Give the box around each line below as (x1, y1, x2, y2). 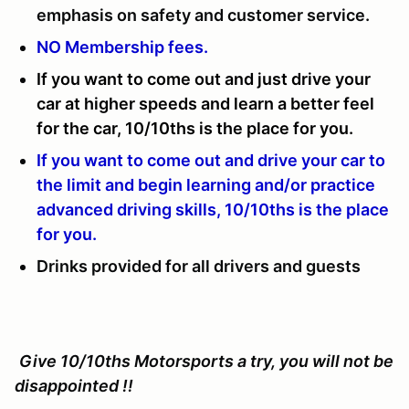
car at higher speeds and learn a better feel (37, 94, 374, 114)
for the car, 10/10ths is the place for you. (37, 119, 353, 139)
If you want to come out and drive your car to (37, 151, 385, 171)
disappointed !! (15, 376, 133, 396)
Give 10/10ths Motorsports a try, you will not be (19, 351, 393, 372)
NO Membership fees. (37, 37, 208, 58)
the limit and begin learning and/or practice (37, 175, 375, 195)
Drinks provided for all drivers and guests (37, 257, 361, 277)
